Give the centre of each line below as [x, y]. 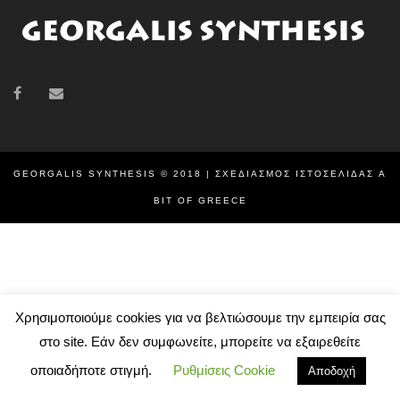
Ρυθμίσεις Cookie [224, 370]
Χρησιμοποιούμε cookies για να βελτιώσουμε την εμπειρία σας [200, 318]
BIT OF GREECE [200, 200]
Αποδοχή [331, 371]
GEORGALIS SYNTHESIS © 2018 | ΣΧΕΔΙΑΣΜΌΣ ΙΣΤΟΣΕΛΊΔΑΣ [196, 174]
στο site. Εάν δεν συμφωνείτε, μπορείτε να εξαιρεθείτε [200, 342]
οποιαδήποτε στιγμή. [92, 370]
